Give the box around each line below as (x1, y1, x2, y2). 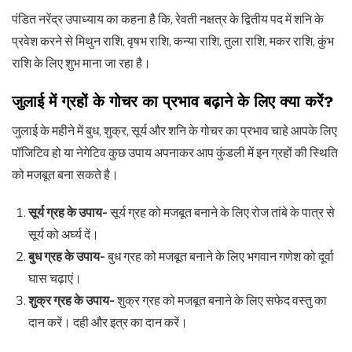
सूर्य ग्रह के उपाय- (27, 204, 110, 220)
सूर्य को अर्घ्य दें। (27, 226, 99, 242)
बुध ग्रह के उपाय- (27, 248, 108, 264)
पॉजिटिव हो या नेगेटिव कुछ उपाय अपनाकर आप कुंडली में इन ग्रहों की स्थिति (12, 145, 338, 160)
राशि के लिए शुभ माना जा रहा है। (12, 55, 151, 71)
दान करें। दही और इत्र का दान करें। (27, 314, 188, 330)
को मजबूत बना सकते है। (12, 167, 119, 182)
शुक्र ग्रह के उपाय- (27, 292, 117, 308)
